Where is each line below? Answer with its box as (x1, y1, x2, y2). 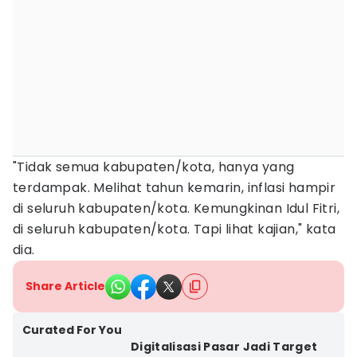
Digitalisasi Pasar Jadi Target (130, 339, 318, 355)
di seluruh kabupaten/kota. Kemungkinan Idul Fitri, (13, 199, 339, 218)
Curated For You (22, 322, 122, 338)
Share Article (25, 278, 105, 294)
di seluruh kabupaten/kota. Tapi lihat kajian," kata (13, 220, 336, 238)
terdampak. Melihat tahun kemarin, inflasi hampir (13, 178, 336, 197)
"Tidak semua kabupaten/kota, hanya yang (13, 158, 295, 176)
